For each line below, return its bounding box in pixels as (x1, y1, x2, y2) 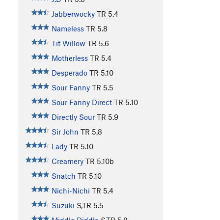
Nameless (51, 24, 84, 33)
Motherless (51, 54, 88, 63)
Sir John (51, 127, 79, 137)
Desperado (51, 68, 87, 78)
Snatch (51, 171, 76, 181)
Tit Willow (51, 39, 85, 48)
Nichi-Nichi (51, 186, 90, 195)
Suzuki (51, 201, 75, 210)
